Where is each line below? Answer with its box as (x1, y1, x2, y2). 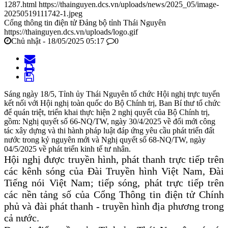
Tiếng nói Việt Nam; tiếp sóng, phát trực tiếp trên (4, 177, 224, 189)
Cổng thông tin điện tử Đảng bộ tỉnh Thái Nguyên (4, 18, 166, 27)
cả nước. (4, 212, 39, 224)
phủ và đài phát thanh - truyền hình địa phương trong (4, 201, 224, 212)
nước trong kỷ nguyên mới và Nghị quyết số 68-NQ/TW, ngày (4, 135, 206, 145)
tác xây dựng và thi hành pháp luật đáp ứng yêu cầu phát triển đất (4, 126, 214, 135)
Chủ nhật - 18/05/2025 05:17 (11, 37, 104, 46)
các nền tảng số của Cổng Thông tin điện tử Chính (4, 189, 224, 201)
